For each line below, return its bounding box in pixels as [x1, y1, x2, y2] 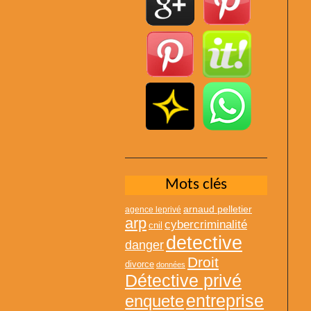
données [156, 260, 185, 269]
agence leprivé [125, 204, 181, 215]
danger [125, 237, 164, 252]
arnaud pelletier [183, 203, 252, 215]
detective [166, 232, 242, 253]
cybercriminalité [165, 217, 247, 231]
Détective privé [125, 270, 242, 290]
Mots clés [165, 176, 227, 193]
